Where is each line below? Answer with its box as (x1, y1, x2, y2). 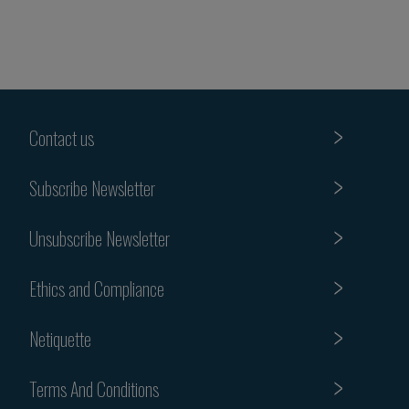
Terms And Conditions (29, 374, 159, 403)
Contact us (29, 123, 94, 152)
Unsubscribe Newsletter (29, 224, 170, 252)
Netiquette (29, 324, 91, 352)
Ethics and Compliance (29, 274, 164, 302)
